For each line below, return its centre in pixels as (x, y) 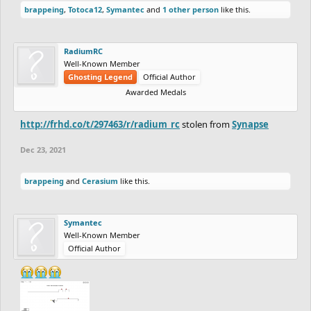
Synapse (250, 124)
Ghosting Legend (100, 76)
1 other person (191, 9)
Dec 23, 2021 (43, 149)
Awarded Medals (155, 92)
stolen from (206, 124)
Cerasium (100, 180)
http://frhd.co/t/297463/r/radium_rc (100, 124)
